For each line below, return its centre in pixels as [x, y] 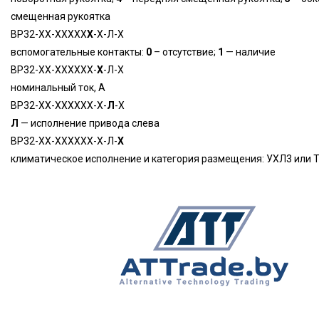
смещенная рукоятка [61, 16]
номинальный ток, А [58, 88]
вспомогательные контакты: [78, 52]
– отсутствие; [185, 52]
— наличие [250, 52]
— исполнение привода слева [89, 123]
